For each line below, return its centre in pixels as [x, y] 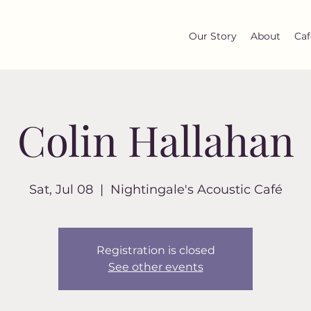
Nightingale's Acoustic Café [196, 190]
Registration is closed [155, 250]
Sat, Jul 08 [61, 190]
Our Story [213, 36]
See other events [155, 267]
